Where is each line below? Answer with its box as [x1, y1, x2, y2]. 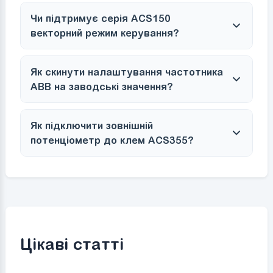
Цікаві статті [19, 235, 124, 253]
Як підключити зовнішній [30, 119, 153, 131]
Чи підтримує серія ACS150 [30, 12, 171, 24]
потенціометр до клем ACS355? [30, 134, 194, 146]
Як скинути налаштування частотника [30, 66, 223, 77]
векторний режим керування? [30, 27, 179, 38]
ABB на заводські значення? [30, 80, 173, 92]
